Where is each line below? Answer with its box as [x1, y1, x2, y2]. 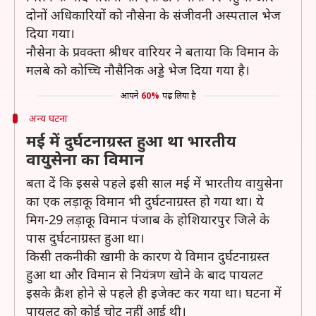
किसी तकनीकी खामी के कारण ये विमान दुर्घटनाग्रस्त [26, 248, 269, 265]
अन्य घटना [28, 111, 68, 125]
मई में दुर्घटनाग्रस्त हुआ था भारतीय [26, 130, 236, 151]
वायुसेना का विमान [26, 148, 144, 169]
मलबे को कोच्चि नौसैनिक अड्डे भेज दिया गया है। [26, 61, 250, 78]
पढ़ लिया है [162, 90, 196, 102]
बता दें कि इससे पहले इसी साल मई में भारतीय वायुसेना [26, 174, 283, 191]
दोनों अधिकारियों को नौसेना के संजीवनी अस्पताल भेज [26, 6, 281, 23]
